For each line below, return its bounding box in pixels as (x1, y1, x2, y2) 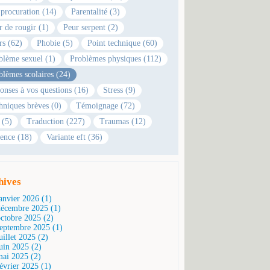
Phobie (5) (37, 38, 74, 48)
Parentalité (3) (71, 7, 121, 16)
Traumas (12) (99, 116, 146, 126)
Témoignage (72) (76, 101, 136, 110)
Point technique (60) (87, 38, 158, 48)
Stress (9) (103, 85, 136, 95)
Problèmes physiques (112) (70, 54, 162, 63)
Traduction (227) (27, 116, 86, 126)
